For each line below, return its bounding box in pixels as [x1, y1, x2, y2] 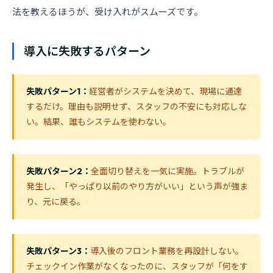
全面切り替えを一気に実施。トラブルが [91, 166, 244, 177]
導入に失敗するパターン [24, 44, 151, 58]
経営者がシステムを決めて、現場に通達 [89, 86, 242, 97]
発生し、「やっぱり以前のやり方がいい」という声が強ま [26, 181, 248, 192]
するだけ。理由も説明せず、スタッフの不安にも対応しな [26, 101, 247, 112]
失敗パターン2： [26, 166, 91, 177]
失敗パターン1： [26, 86, 89, 97]
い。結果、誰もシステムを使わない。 [26, 116, 171, 127]
